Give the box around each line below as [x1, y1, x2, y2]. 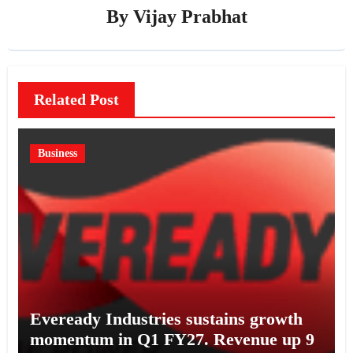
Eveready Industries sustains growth [29, 308, 303, 329]
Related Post [33, 90, 119, 108]
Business [37, 147, 77, 159]
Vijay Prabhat [132, 6, 247, 27]
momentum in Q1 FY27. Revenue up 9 [29, 329, 314, 349]
